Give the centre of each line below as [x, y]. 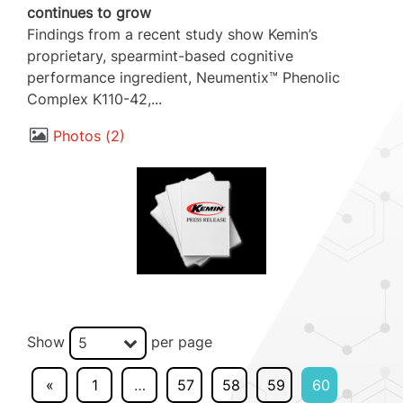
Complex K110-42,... [94, 99]
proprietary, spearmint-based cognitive [160, 56]
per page [179, 341]
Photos [76, 136]
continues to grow [89, 13]
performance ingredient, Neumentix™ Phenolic [184, 78]
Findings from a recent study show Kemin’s [172, 35]
